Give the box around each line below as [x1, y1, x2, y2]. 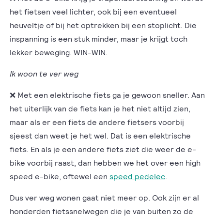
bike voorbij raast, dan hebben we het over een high [10, 158, 201, 167]
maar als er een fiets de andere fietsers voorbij [10, 117, 184, 126]
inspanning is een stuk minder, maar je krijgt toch [10, 34, 187, 43]
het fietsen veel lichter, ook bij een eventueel [10, 7, 177, 16]
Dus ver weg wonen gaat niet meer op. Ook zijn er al [10, 193, 199, 202]
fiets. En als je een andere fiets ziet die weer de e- [10, 144, 196, 154]
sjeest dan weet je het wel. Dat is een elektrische [10, 131, 191, 140]
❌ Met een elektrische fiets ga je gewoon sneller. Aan [10, 90, 205, 99]
